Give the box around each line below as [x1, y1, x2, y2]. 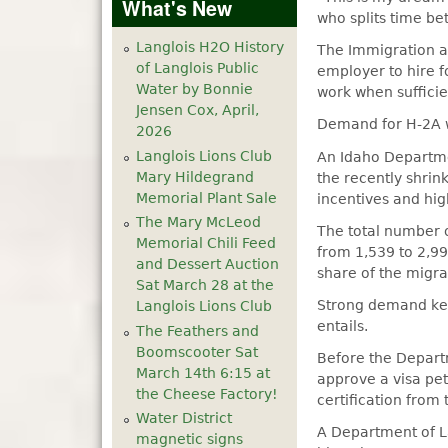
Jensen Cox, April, [136, 102, 259, 118]
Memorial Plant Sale [136, 189, 277, 206]
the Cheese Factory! [136, 385, 278, 402]
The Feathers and [136, 322, 259, 339]
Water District [136, 410, 232, 426]
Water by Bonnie [136, 81, 253, 97]
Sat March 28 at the [136, 277, 274, 293]
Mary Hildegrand [136, 168, 254, 185]
